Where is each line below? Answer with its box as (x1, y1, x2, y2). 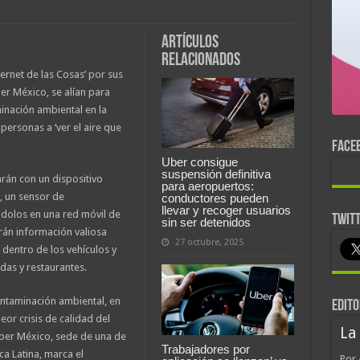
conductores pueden (161, 191, 268, 206)
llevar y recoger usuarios (161, 203, 291, 218)
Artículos (161, 33, 219, 52)
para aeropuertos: (161, 179, 254, 194)
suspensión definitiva (161, 167, 271, 182)
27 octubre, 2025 (174, 237, 243, 248)
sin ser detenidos (161, 215, 251, 230)
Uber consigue (161, 155, 238, 170)
